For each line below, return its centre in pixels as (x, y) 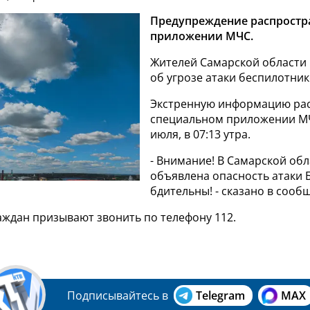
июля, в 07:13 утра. (200, 135)
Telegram (220, 296)
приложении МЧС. (202, 36)
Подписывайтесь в (118, 296)
